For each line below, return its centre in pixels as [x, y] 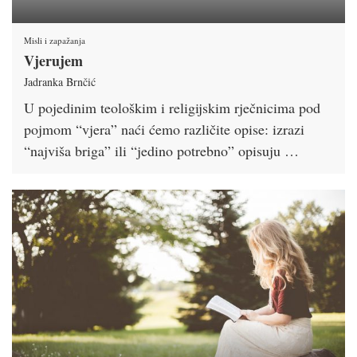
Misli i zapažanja [55, 40]
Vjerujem [53, 60]
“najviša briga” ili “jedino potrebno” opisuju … [161, 150]
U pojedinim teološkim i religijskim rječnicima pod [172, 107]
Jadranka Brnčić [60, 81]
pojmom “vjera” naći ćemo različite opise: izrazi [164, 129]
